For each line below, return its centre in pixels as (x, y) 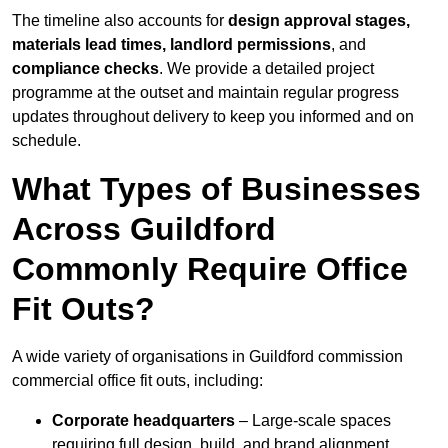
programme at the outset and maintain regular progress (205, 93)
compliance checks (85, 69)
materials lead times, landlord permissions (171, 45)
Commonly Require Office (210, 269)
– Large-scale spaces (313, 421)
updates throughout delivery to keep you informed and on (213, 117)
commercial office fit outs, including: (137, 381)
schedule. (46, 141)
